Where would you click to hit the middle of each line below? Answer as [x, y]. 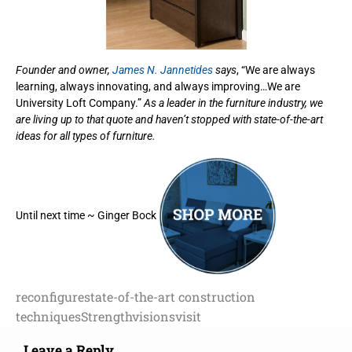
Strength [106, 316]
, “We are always [276, 70]
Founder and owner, [64, 70]
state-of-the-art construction [170, 296]
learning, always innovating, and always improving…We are [158, 86]
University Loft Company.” [80, 103]
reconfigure [50, 296]
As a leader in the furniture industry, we [233, 103]
